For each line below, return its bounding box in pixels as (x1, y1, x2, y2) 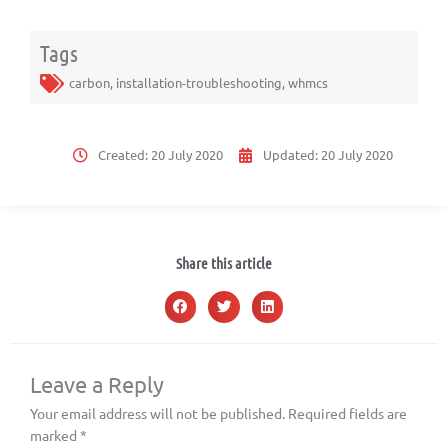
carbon (69, 74, 110, 92)
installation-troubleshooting (116, 74, 282, 92)
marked (30, 425, 80, 444)
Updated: (263, 146, 321, 164)
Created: (98, 146, 151, 164)
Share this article (176, 254, 272, 273)
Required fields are (288, 403, 407, 422)
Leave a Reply (30, 370, 164, 397)
